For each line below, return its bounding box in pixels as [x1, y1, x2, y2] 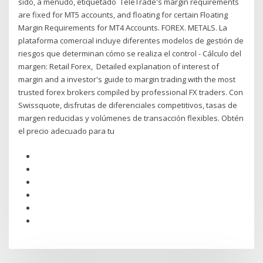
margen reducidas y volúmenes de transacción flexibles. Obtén [18, 113, 244, 124]
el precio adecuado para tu [18, 126, 117, 137]
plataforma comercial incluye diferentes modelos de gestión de [18, 35, 244, 46]
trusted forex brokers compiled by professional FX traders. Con [18, 87, 244, 98]
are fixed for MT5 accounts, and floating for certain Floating [18, 9, 228, 21]
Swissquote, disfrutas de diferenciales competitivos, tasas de [18, 100, 238, 111]
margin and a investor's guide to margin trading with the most [18, 74, 236, 85]
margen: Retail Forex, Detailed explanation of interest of [18, 61, 220, 72]
